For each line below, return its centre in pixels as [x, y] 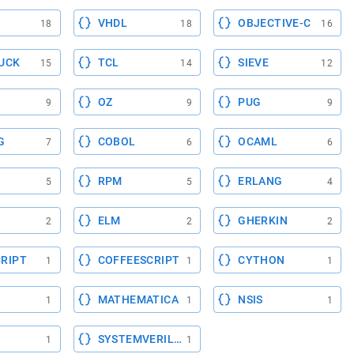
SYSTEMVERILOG [144, 339]
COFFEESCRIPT [139, 260]
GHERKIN [263, 220]
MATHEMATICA [138, 299]
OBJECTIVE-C [275, 23]
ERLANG [260, 181]
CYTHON [262, 260]
